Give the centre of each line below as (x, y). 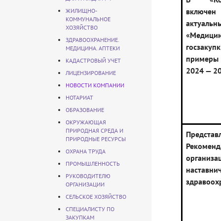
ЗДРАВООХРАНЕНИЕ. (92, 40)
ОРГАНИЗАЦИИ (85, 184)
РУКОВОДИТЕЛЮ (88, 176)
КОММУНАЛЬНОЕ (88, 19)
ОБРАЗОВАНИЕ (85, 110)
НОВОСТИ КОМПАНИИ (95, 85)
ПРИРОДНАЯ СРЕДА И (94, 130)
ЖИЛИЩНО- (81, 11)
